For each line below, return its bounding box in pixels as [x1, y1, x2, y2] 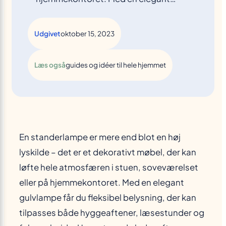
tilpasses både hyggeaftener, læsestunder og [19, 207, 204, 218]
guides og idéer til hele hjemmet [65, 61, 166, 70]
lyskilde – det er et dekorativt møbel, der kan [19, 146, 196, 157]
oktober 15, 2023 [60, 29, 115, 38]
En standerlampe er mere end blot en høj [19, 131, 181, 142]
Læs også [34, 61, 66, 70]
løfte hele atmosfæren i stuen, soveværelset [19, 161, 198, 173]
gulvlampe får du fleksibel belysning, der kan [19, 192, 196, 203]
